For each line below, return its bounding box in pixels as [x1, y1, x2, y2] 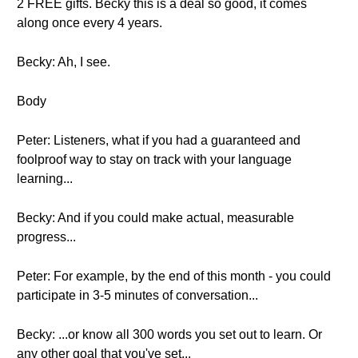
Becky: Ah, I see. [17, 55, 110, 69]
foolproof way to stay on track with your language [17, 153, 292, 166]
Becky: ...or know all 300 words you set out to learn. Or [17, 328, 322, 341]
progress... [17, 230, 76, 244]
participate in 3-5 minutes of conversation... [17, 288, 258, 302]
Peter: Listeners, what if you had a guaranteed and [17, 133, 300, 147]
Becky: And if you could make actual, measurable [17, 211, 294, 225]
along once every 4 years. [17, 16, 162, 30]
